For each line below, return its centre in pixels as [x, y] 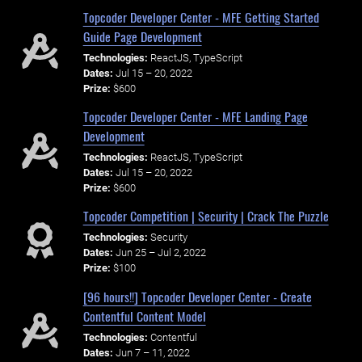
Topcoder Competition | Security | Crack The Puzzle [206, 216]
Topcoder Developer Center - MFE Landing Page [195, 117]
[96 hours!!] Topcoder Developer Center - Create [197, 296]
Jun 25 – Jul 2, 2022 [160, 253]
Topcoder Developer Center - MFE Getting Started [201, 17]
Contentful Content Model [144, 316]
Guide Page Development [142, 36]
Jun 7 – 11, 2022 [152, 352]
